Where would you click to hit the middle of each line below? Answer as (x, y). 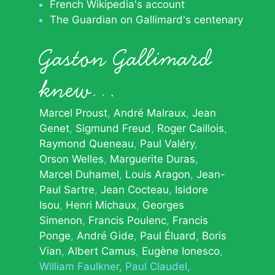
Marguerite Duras (153, 159)
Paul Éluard (168, 236)
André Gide (105, 236)
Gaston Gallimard (125, 58)
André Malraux (150, 113)
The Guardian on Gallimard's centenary (146, 19)
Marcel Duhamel (79, 174)
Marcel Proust (73, 113)
